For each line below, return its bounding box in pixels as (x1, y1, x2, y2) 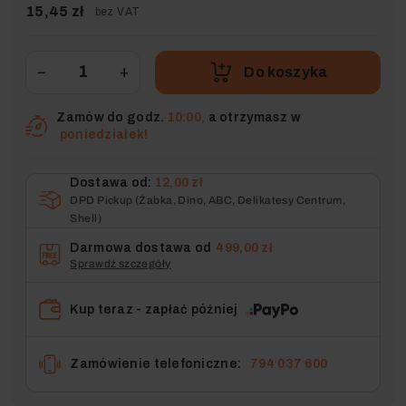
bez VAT (94, 5, 140, 18)
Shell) (70, 211, 101, 225)
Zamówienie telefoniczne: (70, 357, 242, 372)
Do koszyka (244, 63, 328, 80)
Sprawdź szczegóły (70, 257, 171, 271)
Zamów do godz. (56, 110, 168, 124)
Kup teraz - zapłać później (70, 302, 238, 316)
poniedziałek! (56, 127, 149, 141)
